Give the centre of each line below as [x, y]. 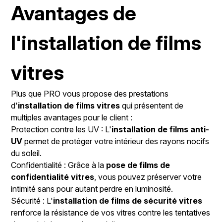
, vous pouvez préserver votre [148, 177]
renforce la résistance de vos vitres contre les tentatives [111, 213]
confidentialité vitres [53, 177]
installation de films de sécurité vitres [128, 201]
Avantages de [74, 13]
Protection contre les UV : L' [61, 130]
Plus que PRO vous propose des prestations [90, 94]
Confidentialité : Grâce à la [59, 165]
